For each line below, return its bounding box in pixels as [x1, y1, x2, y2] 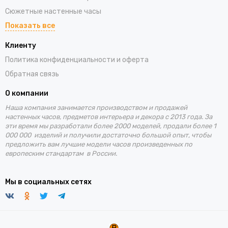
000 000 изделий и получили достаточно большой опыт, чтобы [5, 131, 211, 139]
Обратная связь [5, 70, 59, 79]
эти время [5, 122, 39, 130]
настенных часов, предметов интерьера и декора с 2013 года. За [5, 113, 212, 121]
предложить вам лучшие [5, 140, 86, 149]
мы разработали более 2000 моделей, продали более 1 [39, 122, 216, 130]
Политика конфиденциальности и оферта [5, 55, 149, 65]
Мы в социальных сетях [5, 178, 92, 187]
